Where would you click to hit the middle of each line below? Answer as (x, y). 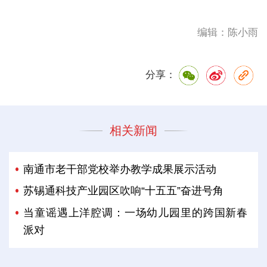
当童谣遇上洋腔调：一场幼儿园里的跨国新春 (136, 212)
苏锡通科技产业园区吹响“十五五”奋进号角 (124, 191)
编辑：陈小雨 (228, 32)
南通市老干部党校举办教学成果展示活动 (120, 170)
